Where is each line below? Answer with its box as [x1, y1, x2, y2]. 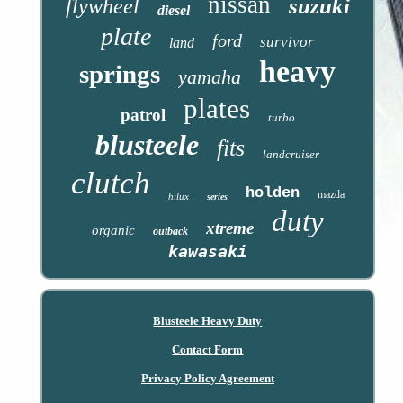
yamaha [178, 65, 242, 88]
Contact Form [172, 342, 244, 356]
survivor [260, 32, 315, 50]
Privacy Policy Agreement [140, 371, 274, 385]
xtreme [205, 218, 254, 237]
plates [183, 92, 250, 124]
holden [245, 184, 300, 201]
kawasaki [167, 241, 247, 261]
